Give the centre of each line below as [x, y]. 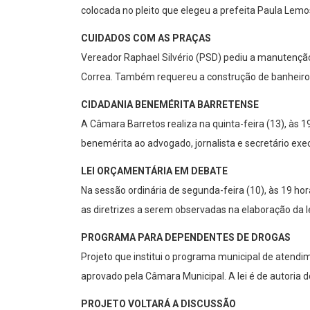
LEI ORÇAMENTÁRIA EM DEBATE [154, 171]
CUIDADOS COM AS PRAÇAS [146, 38]
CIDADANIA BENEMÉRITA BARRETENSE [170, 105]
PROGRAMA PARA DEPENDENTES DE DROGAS [186, 238]
